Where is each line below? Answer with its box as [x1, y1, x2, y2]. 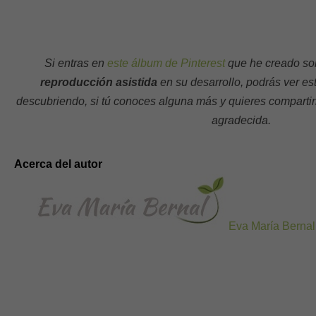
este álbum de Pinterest [107, 57, 228, 69]
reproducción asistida [40, 76, 158, 88]
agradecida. [212, 114, 272, 126]
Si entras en [44, 57, 107, 69]
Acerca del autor [14, 158, 102, 170]
